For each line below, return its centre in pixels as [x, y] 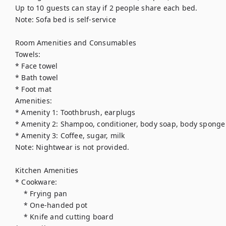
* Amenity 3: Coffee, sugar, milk [70, 135]
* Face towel [37, 66]
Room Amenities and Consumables [76, 43]
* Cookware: [36, 182]
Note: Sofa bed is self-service [66, 19]
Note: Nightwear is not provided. [72, 147]
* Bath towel [37, 77]
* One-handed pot [19, 205]
